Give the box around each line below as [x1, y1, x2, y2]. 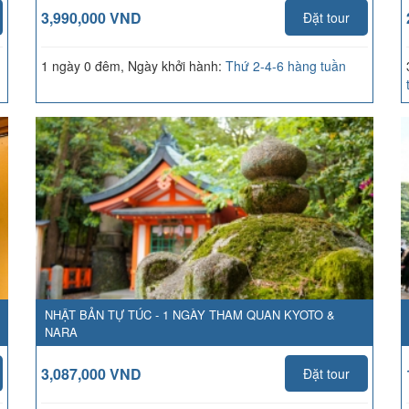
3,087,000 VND [41, 363, 142, 384]
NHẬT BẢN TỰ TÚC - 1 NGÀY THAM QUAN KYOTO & [45, 306, 335, 323]
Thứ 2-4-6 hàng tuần [225, 57, 346, 75]
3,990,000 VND [41, 7, 142, 28]
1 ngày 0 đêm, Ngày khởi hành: [41, 57, 225, 75]
